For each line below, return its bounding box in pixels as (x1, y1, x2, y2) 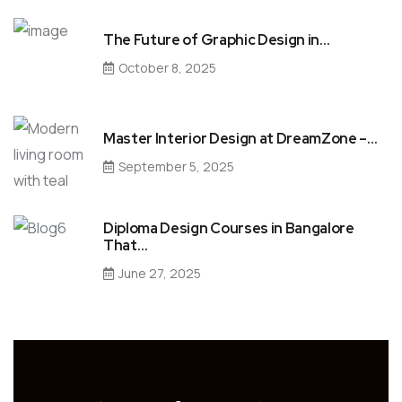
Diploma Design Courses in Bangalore (103, 219, 354, 239)
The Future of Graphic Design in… (103, 30, 330, 49)
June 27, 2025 (118, 265, 201, 283)
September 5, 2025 (118, 157, 234, 175)
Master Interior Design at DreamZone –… (103, 128, 378, 148)
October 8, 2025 (118, 58, 216, 76)
